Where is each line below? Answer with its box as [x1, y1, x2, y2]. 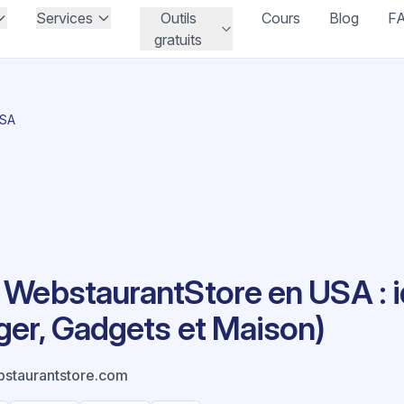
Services [36, 9, 94, 27]
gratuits [154, 31, 203, 49]
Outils [160, 9, 197, 27]
